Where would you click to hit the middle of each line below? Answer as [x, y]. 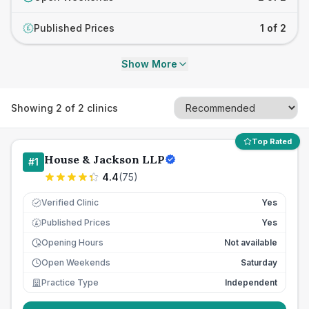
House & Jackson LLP [104, 159]
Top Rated [272, 141]
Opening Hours [72, 242]
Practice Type [70, 282]
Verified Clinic [70, 202]
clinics [101, 108]
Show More [149, 64]
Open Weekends [76, 262]
